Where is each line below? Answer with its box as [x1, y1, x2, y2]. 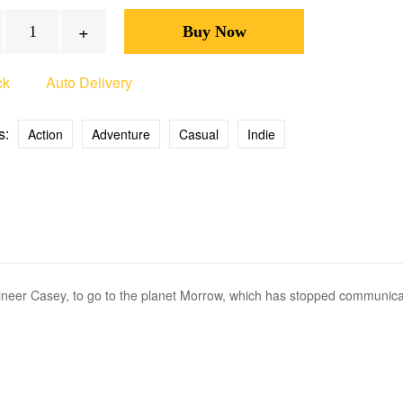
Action [28, 125, 63, 143]
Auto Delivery [46, 72, 132, 93]
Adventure [92, 125, 150, 143]
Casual [179, 125, 219, 143]
